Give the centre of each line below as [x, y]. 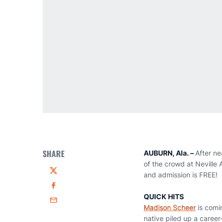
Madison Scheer [170, 207]
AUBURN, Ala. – [169, 153]
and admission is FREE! [181, 175]
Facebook [65, 190]
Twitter [60, 175]
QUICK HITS [164, 196]
